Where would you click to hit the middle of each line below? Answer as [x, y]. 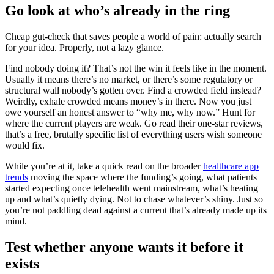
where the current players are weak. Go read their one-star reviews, [134, 123]
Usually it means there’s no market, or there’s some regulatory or [129, 79]
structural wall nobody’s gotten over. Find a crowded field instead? [133, 90]
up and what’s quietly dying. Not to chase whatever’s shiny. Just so [134, 199]
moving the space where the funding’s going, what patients [143, 177]
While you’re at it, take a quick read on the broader [104, 166]
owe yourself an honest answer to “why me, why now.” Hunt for [130, 112]
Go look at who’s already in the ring [117, 10]
